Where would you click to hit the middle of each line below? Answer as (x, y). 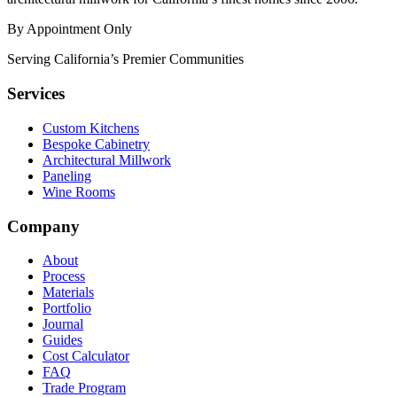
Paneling (67, 175)
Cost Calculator (86, 356)
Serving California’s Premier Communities (125, 59)
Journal (63, 324)
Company (43, 226)
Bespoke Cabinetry (96, 144)
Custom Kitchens (91, 128)
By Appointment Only (70, 29)
